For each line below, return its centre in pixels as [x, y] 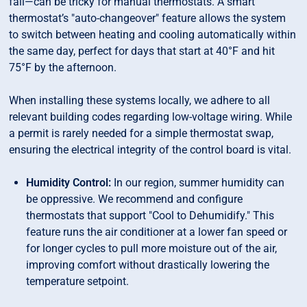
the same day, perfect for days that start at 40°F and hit [142, 51]
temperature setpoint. [78, 282]
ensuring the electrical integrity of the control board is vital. [150, 150]
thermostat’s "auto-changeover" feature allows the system [148, 19]
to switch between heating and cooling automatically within [153, 35]
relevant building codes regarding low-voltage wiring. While [151, 117]
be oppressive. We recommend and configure [135, 199]
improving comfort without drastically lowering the [148, 265]
